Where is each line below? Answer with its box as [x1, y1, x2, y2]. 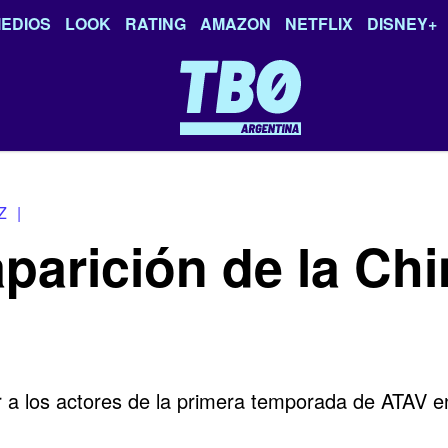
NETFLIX [285, 12, 353, 35]
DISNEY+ [367, 12, 437, 35]
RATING [125, 12, 186, 35]
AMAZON [200, 12, 271, 35]
